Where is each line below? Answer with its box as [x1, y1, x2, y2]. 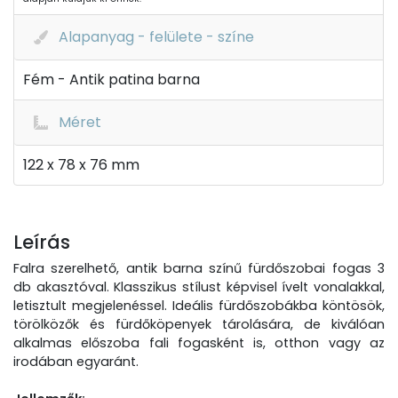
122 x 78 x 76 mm [23, 155, 139, 175]
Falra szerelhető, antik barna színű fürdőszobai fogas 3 [13, 259, 385, 277]
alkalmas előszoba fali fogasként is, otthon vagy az [13, 334, 385, 352]
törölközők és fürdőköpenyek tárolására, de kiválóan [13, 315, 385, 333]
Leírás [13, 229, 70, 255]
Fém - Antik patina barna [23, 69, 200, 90]
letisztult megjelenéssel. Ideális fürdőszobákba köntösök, [13, 297, 385, 314]
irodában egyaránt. [13, 353, 139, 370]
